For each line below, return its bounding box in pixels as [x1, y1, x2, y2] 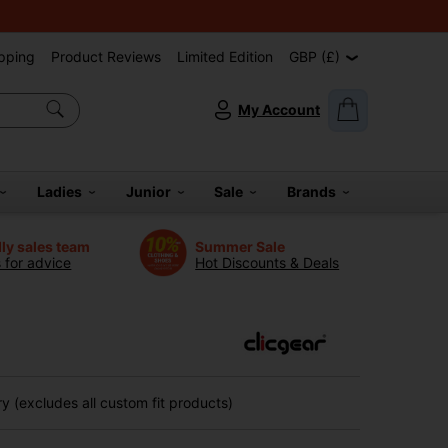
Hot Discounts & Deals [195, 253, 340, 271]
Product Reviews [51, 48, 161, 65]
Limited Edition [177, 48, 273, 65]
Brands [287, 183, 343, 200]
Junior [125, 183, 177, 200]
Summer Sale [195, 237, 286, 255]
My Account [238, 101, 320, 118]
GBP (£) [289, 48, 344, 65]
